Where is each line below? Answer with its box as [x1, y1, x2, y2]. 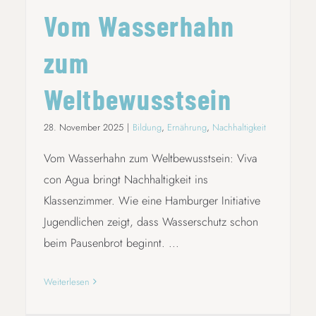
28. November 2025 [43, 120, 123, 134]
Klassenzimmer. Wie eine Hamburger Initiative [43, 192, 260, 209]
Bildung [132, 120, 162, 134]
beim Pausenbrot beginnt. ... [43, 234, 179, 251]
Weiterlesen [43, 274, 90, 288]
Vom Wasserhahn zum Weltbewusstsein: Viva [43, 150, 257, 166]
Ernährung [166, 120, 207, 134]
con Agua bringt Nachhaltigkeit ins [43, 171, 208, 188]
